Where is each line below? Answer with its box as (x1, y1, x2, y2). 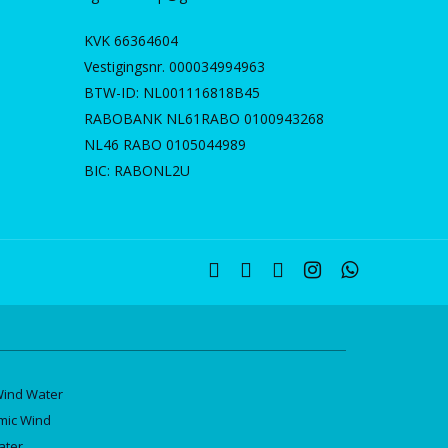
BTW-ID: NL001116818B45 (84, 83, 261, 102)
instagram (302, 261, 360, 278)
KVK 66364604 (84, 31, 179, 50)
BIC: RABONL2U (84, 161, 191, 180)
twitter (206, 261, 243, 278)
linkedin (270, 261, 315, 278)
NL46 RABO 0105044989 (84, 135, 247, 154)
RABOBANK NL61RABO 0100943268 (84, 109, 325, 128)
